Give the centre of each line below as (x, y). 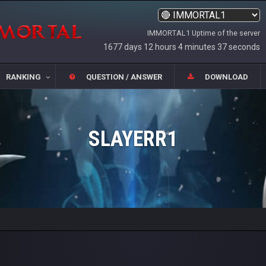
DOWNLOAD (227, 77)
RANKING (23, 77)
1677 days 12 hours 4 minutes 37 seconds (182, 47)
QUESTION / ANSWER (124, 77)
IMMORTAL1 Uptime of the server (204, 33)
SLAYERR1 (133, 139)
